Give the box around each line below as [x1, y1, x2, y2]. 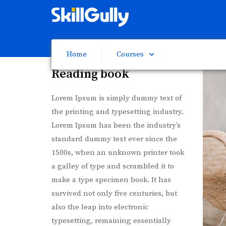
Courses [117, 49, 144, 59]
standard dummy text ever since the [51, 134, 177, 144]
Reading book [51, 67, 129, 82]
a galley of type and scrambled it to [51, 161, 174, 171]
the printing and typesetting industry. [51, 107, 184, 117]
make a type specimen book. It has [51, 175, 171, 185]
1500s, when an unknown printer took [51, 148, 184, 157]
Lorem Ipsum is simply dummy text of [51, 93, 182, 103]
